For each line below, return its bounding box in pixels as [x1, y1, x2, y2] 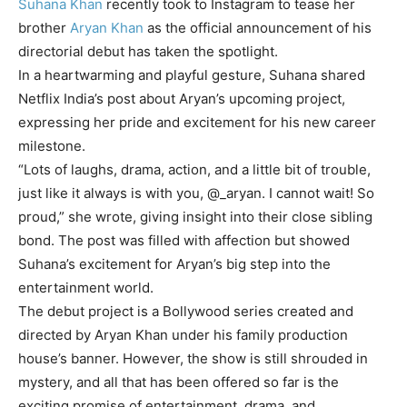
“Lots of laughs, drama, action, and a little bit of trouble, [18, 161, 371, 178]
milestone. [18, 137, 85, 154]
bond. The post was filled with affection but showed [18, 232, 350, 249]
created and [273, 303, 353, 320]
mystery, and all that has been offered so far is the [18, 373, 339, 391]
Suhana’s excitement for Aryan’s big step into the [18, 255, 331, 273]
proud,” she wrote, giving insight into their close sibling [18, 208, 372, 225]
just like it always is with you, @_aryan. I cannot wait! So [18, 184, 374, 202]
